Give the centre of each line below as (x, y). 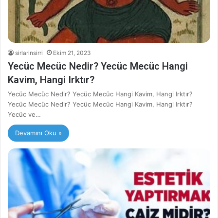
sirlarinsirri (29, 53)
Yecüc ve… (24, 115)
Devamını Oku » (38, 133)
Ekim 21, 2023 (72, 53)
